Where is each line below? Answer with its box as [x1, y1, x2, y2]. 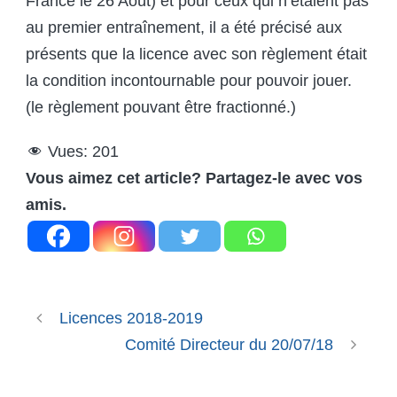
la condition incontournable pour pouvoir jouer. [26, 71, 352, 90]
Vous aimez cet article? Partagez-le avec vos [26, 168, 362, 187]
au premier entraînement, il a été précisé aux [26, 18, 342, 36]
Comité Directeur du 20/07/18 [125, 335, 333, 354]
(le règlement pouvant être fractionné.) [26, 97, 296, 116]
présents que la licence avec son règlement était [26, 44, 367, 63]
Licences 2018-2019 [59, 308, 203, 327]
